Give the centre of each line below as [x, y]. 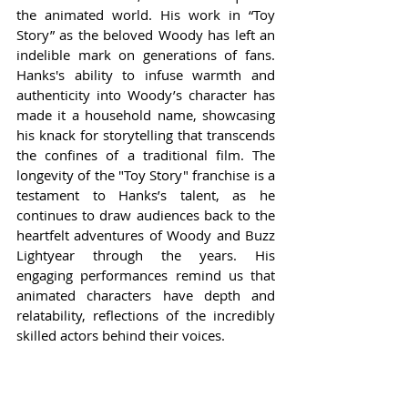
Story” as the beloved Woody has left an [146, 35]
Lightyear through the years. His [146, 255]
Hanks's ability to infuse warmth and [146, 75]
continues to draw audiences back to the [146, 215]
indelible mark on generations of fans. [146, 55]
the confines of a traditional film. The [146, 155]
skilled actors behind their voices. [121, 336]
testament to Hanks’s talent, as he [146, 195]
